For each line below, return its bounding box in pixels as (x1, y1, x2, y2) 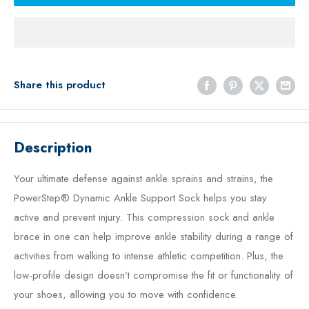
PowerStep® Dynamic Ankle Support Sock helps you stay (14, 190, 267, 206)
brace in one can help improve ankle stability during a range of (14, 228, 293, 244)
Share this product (14, 77, 106, 93)
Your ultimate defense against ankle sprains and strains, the (14, 170, 273, 186)
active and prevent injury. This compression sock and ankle (14, 209, 275, 225)
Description (14, 137, 92, 159)
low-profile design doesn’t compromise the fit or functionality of (14, 267, 293, 283)
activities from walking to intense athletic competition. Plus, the (14, 248, 283, 263)
